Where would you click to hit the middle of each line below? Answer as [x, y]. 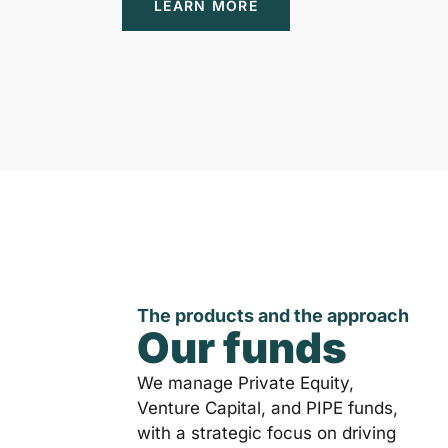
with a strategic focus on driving [266, 433]
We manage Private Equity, [245, 383]
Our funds [242, 348]
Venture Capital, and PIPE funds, [267, 408]
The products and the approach [273, 316]
